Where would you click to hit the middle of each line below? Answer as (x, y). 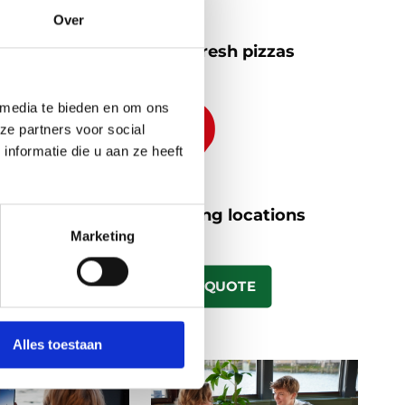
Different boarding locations (186, 215)
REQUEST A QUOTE (186, 287)
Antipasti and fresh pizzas (186, 52)
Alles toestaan (57, 344)
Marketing (103, 236)
